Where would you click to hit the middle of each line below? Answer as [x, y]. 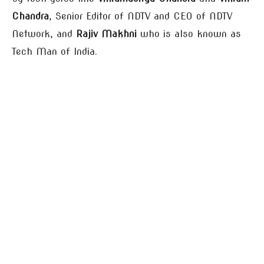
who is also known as [189, 34]
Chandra [30, 16]
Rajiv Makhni [106, 34]
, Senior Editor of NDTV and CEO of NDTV [141, 16]
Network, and [44, 34]
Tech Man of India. [55, 52]
